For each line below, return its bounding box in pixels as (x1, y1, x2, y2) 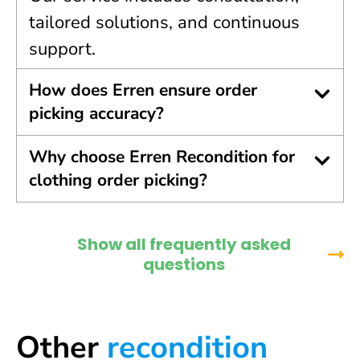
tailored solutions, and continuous (29, 10, 300, 35)
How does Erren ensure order (29, 79, 257, 102)
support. (29, 37, 96, 62)
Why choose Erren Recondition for (29, 145, 295, 169)
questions (143, 253, 225, 276)
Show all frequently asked (77, 233, 291, 256)
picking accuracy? (29, 102, 164, 125)
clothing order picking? (29, 169, 207, 192)
